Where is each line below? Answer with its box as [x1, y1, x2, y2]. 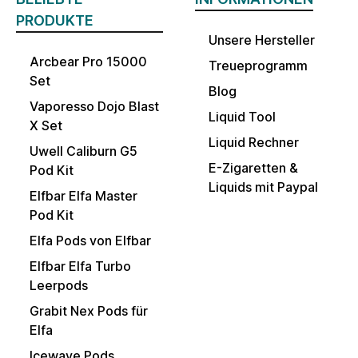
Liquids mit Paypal [209, 179, 318, 196]
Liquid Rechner [209, 134, 299, 151]
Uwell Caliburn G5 [30, 143, 137, 160]
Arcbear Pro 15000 [30, 54, 147, 70]
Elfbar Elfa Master [30, 188, 137, 205]
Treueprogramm [209, 58, 308, 74]
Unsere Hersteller [209, 32, 315, 49]
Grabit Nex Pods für [30, 303, 148, 320]
